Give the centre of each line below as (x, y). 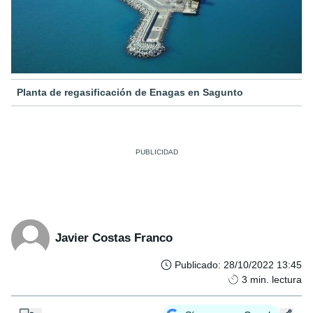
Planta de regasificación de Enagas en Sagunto (130, 92)
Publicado (196, 264)
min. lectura (276, 279)
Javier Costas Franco (114, 238)
